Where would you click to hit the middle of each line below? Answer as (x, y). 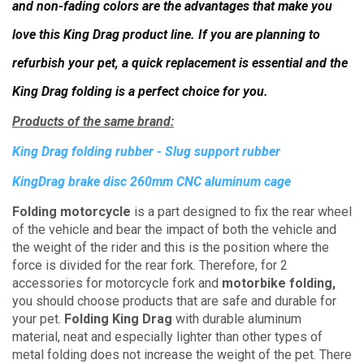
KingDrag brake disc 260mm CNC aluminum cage (152, 182)
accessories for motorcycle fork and (117, 283)
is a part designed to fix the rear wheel (241, 212)
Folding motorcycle (71, 212)
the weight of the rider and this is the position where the (171, 247)
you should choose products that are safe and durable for (174, 301)
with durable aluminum (237, 319)
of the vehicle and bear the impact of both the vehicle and (174, 230)
